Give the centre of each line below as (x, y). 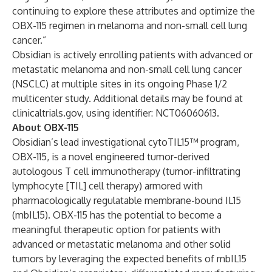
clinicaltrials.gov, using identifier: (84, 113)
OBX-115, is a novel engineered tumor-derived (111, 157)
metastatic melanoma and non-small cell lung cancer (127, 69)
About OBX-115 (46, 127)
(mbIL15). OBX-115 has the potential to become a (117, 215)
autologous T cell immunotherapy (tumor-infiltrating (126, 171)
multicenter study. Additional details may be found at (127, 98)
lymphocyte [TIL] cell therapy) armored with (107, 186)
